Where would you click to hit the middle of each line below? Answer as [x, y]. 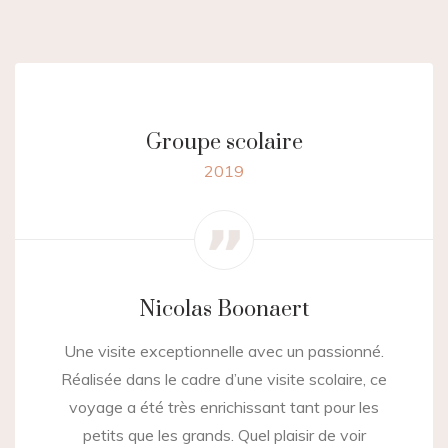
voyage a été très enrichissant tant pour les [224, 407]
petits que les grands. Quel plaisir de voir [224, 435]
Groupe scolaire [224, 143]
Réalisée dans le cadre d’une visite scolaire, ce [224, 379]
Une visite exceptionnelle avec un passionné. [224, 351]
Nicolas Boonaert [224, 310]
